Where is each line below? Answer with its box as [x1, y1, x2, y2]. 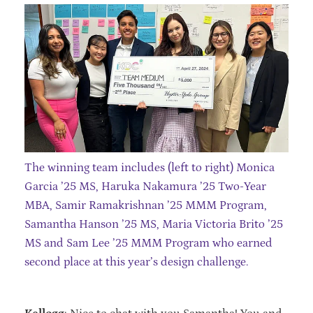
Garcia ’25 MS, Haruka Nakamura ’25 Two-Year [24, 180, 266, 194]
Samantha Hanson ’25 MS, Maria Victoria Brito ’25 [24, 217, 283, 232]
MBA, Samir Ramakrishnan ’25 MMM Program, [24, 198, 267, 213]
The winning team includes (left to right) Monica [24, 161, 275, 175]
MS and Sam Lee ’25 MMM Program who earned [24, 236, 272, 251]
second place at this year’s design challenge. [24, 255, 249, 270]
